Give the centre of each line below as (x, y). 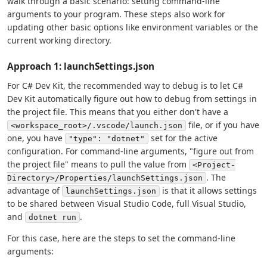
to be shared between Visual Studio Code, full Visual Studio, (127, 204)
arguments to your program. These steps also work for (116, 14)
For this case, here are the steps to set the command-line (121, 238)
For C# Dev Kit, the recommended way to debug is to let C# (125, 86)
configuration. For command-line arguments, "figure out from (131, 151)
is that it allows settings (208, 190)
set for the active (183, 138)
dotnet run (52, 217)
